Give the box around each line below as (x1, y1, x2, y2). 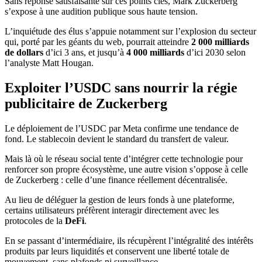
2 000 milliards (191, 37, 249, 47)
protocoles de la (5, 216, 65, 226)
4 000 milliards (126, 47, 184, 58)
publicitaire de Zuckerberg (5, 96, 167, 112)
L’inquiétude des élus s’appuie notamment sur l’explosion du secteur (5, 26, 256, 37)
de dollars (5, 47, 43, 58)
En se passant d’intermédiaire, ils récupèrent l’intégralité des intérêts (5, 236, 253, 246)
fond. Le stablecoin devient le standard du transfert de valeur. (5, 134, 231, 144)
